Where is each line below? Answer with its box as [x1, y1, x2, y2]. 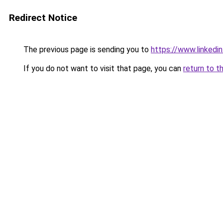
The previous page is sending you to [21, 45, 151, 54]
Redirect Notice [9, 12, 77, 23]
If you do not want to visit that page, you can [21, 64, 183, 73]
